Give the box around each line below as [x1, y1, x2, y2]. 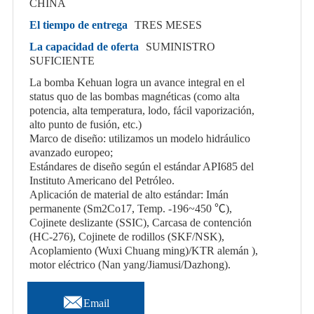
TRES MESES [134, 19, 202, 31]
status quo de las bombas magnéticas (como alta [29, 90, 240, 102]
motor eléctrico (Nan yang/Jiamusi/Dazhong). [29, 259, 231, 271]
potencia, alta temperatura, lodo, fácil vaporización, [29, 104, 254, 116]
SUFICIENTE [29, 55, 95, 67]
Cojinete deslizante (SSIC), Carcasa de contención [29, 217, 252, 228]
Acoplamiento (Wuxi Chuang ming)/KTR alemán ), [29, 245, 258, 257]
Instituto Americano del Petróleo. [29, 175, 175, 186]
